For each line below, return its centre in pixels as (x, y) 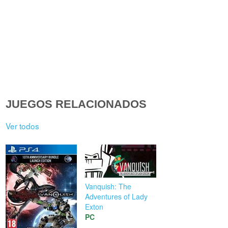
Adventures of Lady (117, 197)
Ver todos (23, 125)
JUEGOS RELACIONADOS (76, 104)
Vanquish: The (108, 187)
